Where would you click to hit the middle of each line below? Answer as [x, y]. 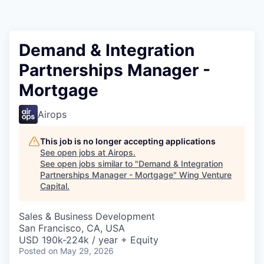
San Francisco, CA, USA [72, 228]
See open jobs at [74, 153]
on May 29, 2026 [81, 251]
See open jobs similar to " [89, 164]
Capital [54, 186]
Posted [32, 251]
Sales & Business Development [87, 217]
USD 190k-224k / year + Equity [89, 240]
